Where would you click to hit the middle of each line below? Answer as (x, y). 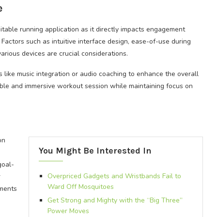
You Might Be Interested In (95, 151)
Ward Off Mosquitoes (80, 187)
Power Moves (68, 211)
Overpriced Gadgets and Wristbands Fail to (114, 176)
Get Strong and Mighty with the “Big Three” (115, 200)
